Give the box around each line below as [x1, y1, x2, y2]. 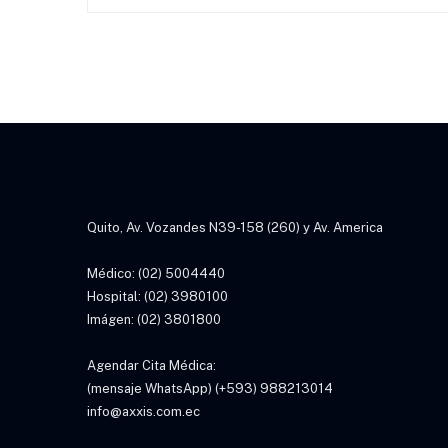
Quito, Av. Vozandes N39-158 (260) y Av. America [87, 220, 383, 235]
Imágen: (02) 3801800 [87, 312, 221, 327]
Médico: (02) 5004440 [87, 266, 225, 281]
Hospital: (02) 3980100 [87, 289, 228, 304]
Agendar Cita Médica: [87, 358, 216, 373]
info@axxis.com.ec [87, 404, 200, 419]
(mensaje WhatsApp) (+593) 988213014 [87, 381, 333, 396]
